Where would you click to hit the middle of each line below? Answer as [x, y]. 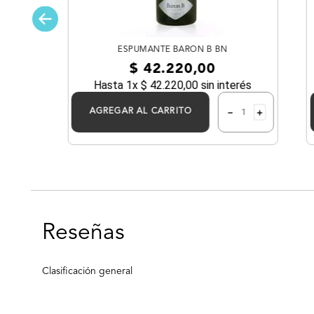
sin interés [225, 85]
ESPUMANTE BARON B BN [172, 49]
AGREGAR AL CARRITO [141, 111]
